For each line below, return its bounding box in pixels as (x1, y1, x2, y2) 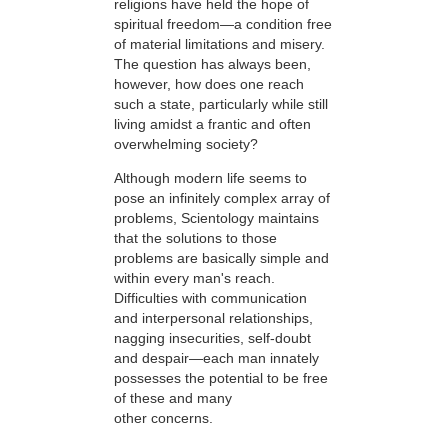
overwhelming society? (114, 135, 258, 152)
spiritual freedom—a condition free (114, 15, 332, 32)
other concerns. (114, 410, 213, 427)
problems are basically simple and (114, 250, 329, 267)
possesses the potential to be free (114, 370, 328, 387)
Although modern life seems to (114, 170, 307, 187)
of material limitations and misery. (114, 35, 325, 52)
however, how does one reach (114, 75, 304, 92)
